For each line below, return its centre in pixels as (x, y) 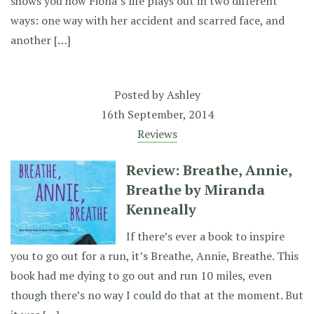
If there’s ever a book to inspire (205, 236)
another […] (41, 40)
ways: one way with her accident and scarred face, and (148, 20)
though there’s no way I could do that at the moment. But (157, 295)
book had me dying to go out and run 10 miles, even (141, 275)
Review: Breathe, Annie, (209, 170)
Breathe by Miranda (196, 190)
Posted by (140, 95)
